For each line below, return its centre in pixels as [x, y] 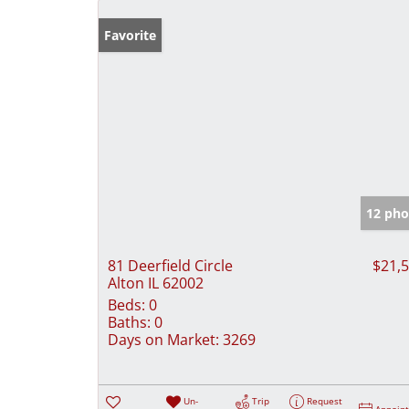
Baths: [129, 322]
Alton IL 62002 [156, 283]
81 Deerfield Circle [170, 265]
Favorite [130, 35]
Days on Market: [163, 339]
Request [325, 400]
